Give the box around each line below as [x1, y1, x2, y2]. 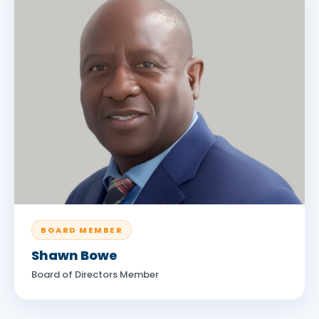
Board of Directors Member [31, 268, 159, 281]
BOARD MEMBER [41, 224, 122, 236]
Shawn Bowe [31, 246, 117, 264]
